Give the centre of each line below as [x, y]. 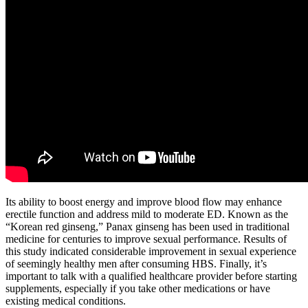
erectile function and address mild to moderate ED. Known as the [147, 214]
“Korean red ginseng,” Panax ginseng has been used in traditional [147, 227]
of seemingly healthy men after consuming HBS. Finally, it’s [136, 264]
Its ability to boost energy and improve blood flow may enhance [144, 202]
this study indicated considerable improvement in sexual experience [151, 251]
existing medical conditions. [66, 301]
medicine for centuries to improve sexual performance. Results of [146, 239]
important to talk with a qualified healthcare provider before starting [151, 276]
